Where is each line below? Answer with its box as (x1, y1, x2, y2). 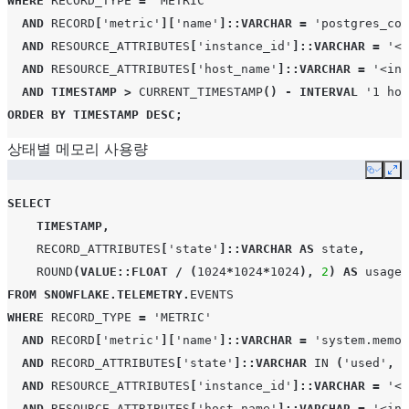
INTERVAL (299, 85, 358, 99)
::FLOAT (117, 265, 168, 278)
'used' (343, 356, 387, 370)
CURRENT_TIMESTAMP (139, 85, 263, 99)
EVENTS (190, 288, 234, 301)
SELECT (7, 196, 51, 210)
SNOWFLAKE (44, 288, 110, 301)
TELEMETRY (117, 288, 183, 301)
